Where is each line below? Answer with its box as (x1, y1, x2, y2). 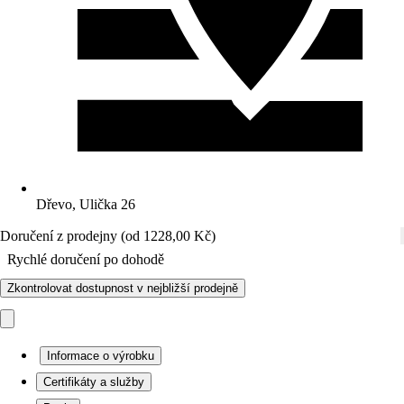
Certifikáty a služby (43, 375, 144, 389)
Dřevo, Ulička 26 (36, 197, 135, 212)
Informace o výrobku (47, 349, 154, 363)
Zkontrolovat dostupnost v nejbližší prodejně (7, 281, 238, 295)
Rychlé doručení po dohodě (7, 252, 164, 267)
